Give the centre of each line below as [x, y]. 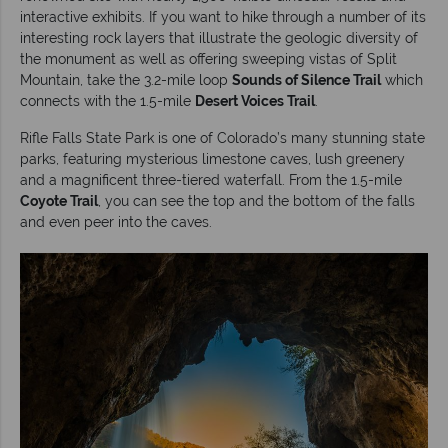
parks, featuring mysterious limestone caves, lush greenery [212, 158]
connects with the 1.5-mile [107, 100]
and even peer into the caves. [116, 221]
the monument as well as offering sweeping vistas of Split [208, 58]
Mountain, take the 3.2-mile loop [126, 79]
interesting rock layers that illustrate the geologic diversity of [219, 37]
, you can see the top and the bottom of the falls [256, 200]
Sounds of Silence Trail [306, 79]
